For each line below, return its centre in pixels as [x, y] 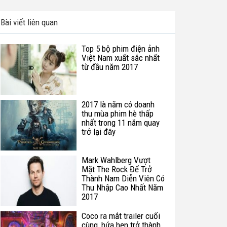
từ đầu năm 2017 [110, 67]
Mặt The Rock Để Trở [117, 169]
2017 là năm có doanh [118, 104]
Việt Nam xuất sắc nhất [121, 58]
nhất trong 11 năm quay [121, 123]
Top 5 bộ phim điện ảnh [121, 49]
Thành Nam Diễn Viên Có [123, 178]
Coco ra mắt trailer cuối [121, 216]
